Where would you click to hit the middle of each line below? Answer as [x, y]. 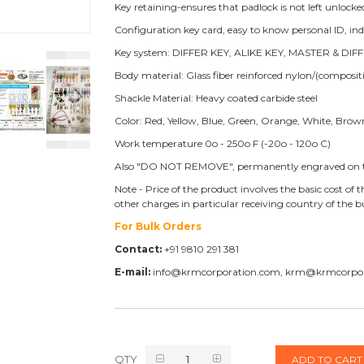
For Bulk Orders [158, 226]
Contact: [138, 249]
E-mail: [132, 271]
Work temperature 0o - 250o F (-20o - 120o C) [222, 143]
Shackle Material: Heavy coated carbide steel [216, 97]
